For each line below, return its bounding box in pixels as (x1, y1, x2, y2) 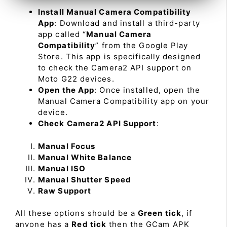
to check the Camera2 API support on (38, 63, 192, 73)
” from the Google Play (95, 41, 188, 51)
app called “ (38, 29, 87, 40)
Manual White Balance (38, 152, 132, 162)
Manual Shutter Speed (38, 174, 131, 184)
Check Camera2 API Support (38, 119, 157, 129)
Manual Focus (38, 141, 96, 151)
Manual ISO (38, 163, 86, 173)
